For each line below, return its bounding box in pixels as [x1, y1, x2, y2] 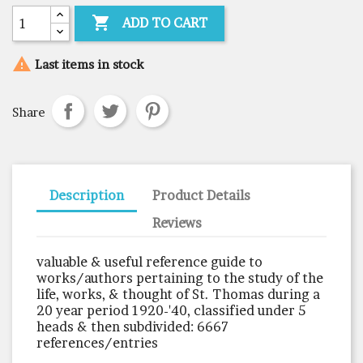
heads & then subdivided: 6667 [36, 318, 228, 335]
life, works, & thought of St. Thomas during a [36, 285, 320, 302]
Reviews [152, 214, 203, 231]
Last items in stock [32, 56, 143, 72]
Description [49, 186, 124, 203]
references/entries [36, 334, 158, 351]
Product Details [152, 186, 251, 203]
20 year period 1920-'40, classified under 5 [36, 301, 305, 318]
